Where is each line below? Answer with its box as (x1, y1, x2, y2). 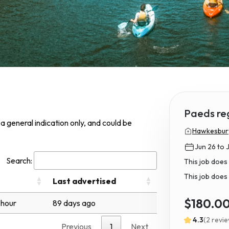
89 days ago (53, 197, 96, 208)
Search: (6, 155, 32, 166)
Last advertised (53, 175, 116, 186)
